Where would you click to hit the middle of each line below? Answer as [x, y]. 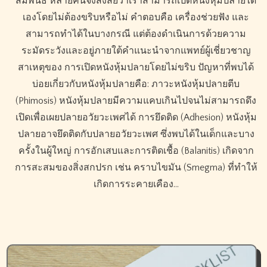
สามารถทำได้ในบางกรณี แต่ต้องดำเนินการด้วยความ [136, 34]
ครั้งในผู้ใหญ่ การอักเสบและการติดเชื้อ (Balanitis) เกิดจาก [136, 150]
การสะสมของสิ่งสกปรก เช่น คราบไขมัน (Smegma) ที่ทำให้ [136, 167]
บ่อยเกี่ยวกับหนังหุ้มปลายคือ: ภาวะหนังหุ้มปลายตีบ [136, 84]
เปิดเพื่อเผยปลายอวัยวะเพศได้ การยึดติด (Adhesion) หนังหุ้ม [136, 117]
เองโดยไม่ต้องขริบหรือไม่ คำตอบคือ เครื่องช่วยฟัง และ [136, 17]
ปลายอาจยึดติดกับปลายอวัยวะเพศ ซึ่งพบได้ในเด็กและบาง [136, 134]
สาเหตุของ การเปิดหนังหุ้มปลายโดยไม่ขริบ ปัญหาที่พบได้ [136, 67]
